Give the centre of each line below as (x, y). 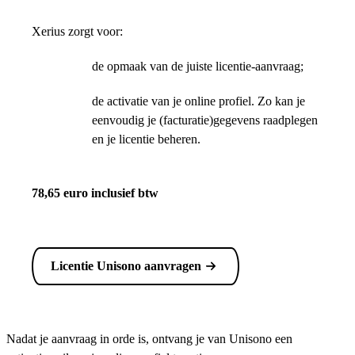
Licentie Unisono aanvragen (126, 266)
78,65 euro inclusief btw (95, 193)
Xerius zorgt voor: (77, 31)
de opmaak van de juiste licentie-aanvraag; (198, 66)
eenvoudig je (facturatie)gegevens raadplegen (205, 120)
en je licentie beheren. (146, 139)
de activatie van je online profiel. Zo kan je (198, 101)
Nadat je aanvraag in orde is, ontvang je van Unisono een (149, 339)
